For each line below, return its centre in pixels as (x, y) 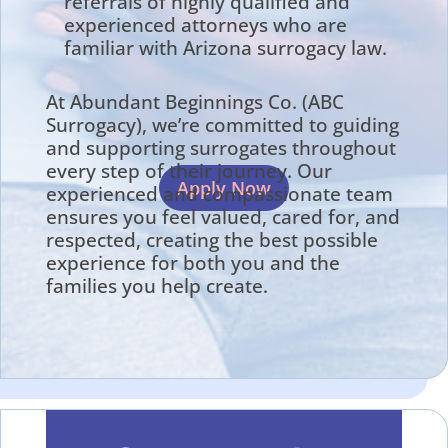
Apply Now (223, 187)
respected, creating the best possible (211, 239)
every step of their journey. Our (188, 170)
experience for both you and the (192, 262)
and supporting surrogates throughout (220, 147)
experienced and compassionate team (219, 193)
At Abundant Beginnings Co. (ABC (194, 101)
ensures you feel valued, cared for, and (222, 216)
